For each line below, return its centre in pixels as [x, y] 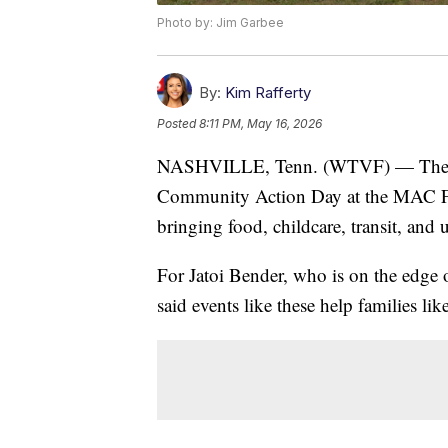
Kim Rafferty [268, 93]
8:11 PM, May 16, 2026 [260, 124]
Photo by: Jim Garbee [220, 23]
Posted [178, 124]
